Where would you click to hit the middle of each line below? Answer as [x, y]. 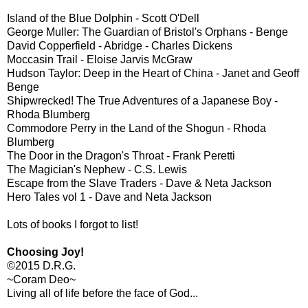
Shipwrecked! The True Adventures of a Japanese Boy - [142, 100]
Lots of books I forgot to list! [73, 224]
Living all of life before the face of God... [102, 293]
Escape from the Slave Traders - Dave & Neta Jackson [139, 183]
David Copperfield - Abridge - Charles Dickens [120, 45]
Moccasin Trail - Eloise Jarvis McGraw [100, 59]
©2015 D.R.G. [41, 265]
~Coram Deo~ [41, 279]
